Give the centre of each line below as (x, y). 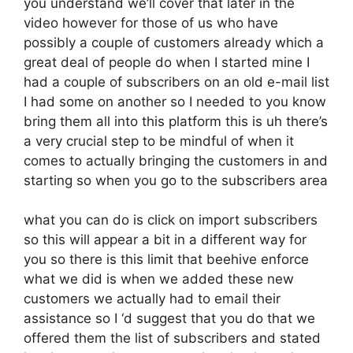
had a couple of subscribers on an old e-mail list (176, 82)
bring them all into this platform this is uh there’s (176, 121)
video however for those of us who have (151, 22)
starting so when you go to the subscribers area (176, 180)
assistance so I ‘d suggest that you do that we (169, 318)
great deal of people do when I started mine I (167, 62)
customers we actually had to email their (152, 299)
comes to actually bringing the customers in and (176, 160)
